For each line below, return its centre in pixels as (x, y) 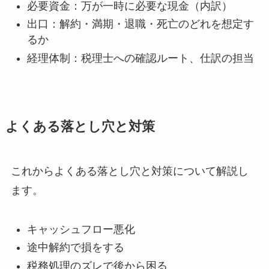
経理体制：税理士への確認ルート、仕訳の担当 (140, 58)
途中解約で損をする (75, 248)
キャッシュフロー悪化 (81, 229)
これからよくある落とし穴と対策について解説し (129, 171)
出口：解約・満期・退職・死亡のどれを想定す (140, 24)
